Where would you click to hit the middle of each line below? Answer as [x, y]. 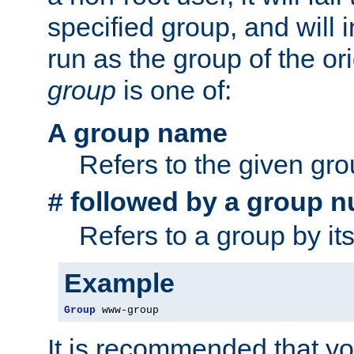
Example [119, 283]
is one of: [174, 90]
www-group [127, 311]
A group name [137, 133]
